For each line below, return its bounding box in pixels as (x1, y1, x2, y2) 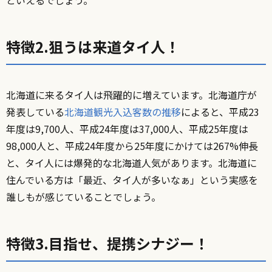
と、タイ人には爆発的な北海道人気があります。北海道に (6, 155, 257, 170)
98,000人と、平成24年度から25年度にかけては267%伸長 (6, 138, 258, 153)
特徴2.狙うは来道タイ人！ (6, 35, 180, 57)
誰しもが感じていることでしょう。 (6, 189, 161, 204)
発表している (6, 104, 64, 119)
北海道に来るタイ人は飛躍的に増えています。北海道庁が (6, 87, 257, 102)
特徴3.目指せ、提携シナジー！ (6, 232, 209, 254)
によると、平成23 (181, 104, 259, 119)
